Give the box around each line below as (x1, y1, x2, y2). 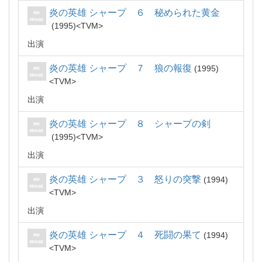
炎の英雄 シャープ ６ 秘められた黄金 (49, 8, 220, 18)
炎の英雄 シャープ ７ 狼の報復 (49, 63, 192, 73)
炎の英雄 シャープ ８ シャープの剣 (49, 119, 211, 129)
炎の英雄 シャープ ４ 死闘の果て (49, 230, 201, 240)
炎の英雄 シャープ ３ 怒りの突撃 (49, 174, 201, 184)
